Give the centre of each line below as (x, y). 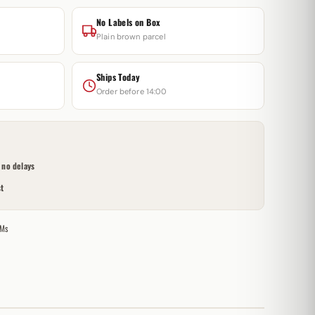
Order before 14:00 (131, 91)
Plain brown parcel (131, 37)
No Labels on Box (128, 22)
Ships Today (118, 77)
